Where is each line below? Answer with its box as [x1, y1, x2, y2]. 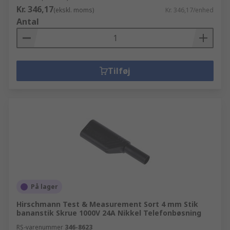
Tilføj [108, 65, 130, 76]
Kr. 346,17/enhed [165, 6, 214, 14]
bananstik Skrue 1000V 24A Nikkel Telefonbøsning [16, 208, 201, 218]
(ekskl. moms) [53, 6, 94, 14]
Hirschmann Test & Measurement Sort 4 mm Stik [16, 199, 198, 209]
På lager [31, 182, 58, 191]
